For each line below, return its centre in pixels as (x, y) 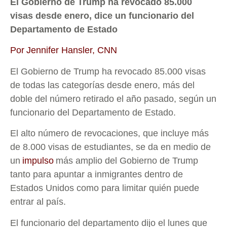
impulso (38, 161)
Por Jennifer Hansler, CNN (64, 50)
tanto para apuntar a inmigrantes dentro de (97, 175)
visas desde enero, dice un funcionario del (102, 16)
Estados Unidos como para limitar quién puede (105, 188)
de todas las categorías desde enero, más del (102, 85)
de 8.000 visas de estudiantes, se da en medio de (110, 147)
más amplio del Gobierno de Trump (126, 161)
